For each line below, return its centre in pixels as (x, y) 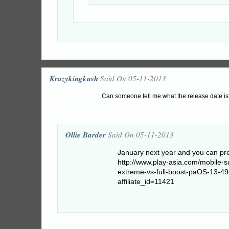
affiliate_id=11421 (146, 182)
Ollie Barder (86, 135)
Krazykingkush (74, 78)
